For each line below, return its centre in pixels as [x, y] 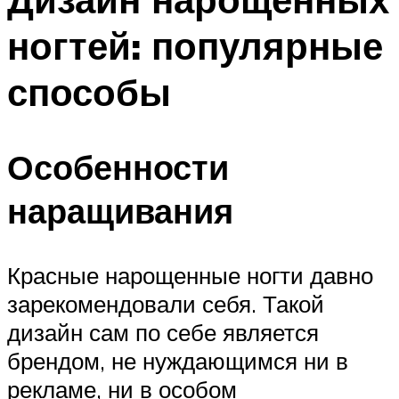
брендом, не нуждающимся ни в [178, 361]
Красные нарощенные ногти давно [190, 276]
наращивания [120, 211]
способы [89, 91]
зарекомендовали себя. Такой [166, 304]
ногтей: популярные [195, 45]
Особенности [118, 167]
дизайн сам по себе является [163, 333]
